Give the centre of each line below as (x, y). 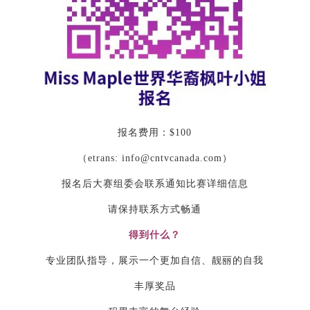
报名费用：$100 (155, 133)
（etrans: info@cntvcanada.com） (155, 158)
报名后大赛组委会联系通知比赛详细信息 (155, 184)
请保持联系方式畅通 (155, 209)
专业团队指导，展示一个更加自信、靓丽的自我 (155, 261)
